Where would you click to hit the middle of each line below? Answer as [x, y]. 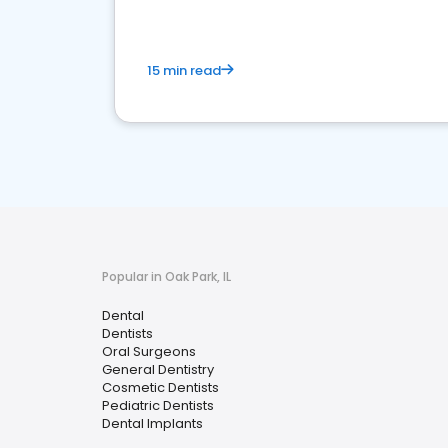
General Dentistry [158, 369]
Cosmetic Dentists [160, 387]
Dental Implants [152, 423]
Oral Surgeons [149, 351]
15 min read [184, 70]
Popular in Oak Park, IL [166, 276]
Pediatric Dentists [158, 405]
